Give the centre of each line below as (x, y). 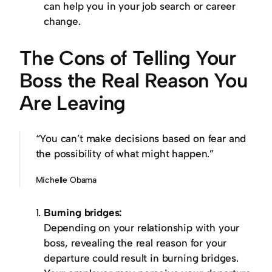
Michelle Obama (66, 180)
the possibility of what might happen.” (125, 154)
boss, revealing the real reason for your (135, 243)
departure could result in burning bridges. (141, 258)
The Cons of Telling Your (128, 58)
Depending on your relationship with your (142, 228)
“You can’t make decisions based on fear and (141, 139)
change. (62, 21)
